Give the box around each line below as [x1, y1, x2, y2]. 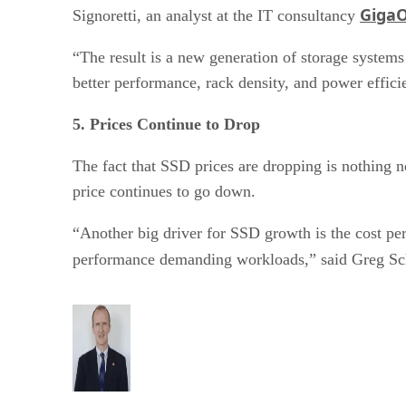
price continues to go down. [72, 181, 260, 200]
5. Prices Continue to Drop [72, 114, 260, 133]
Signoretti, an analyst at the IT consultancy [72, 5, 360, 24]
